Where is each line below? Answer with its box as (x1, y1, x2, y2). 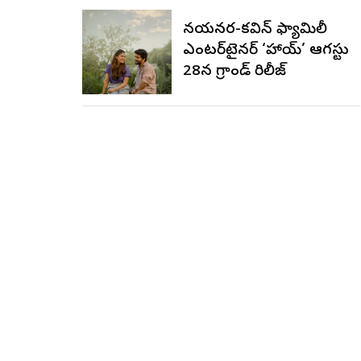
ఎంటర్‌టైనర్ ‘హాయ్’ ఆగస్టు (183, 41, 350, 62)
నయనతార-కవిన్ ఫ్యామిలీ (183, 20, 328, 41)
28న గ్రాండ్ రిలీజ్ (183, 62, 287, 83)
